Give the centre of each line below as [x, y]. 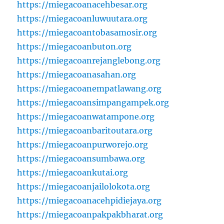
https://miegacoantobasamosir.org [87, 33]
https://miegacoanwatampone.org [86, 117]
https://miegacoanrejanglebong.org [89, 61]
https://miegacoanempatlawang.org [89, 89]
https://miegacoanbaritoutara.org [85, 131]
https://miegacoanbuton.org [74, 47]
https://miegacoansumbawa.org [81, 159]
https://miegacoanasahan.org [77, 75]
